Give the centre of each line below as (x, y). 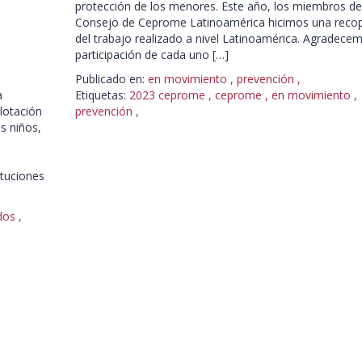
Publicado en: (109, 79)
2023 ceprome (168, 95)
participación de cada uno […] (152, 55)
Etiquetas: (100, 95)
